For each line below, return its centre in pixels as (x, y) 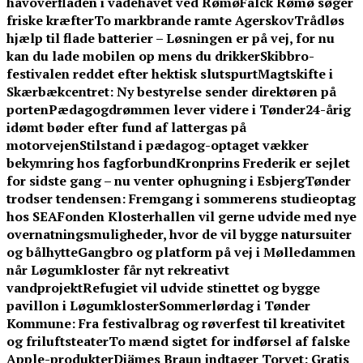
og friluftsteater (58, 341)
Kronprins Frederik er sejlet (263, 163)
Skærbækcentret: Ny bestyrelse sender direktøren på (171, 92)
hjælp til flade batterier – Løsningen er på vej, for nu (171, 38)
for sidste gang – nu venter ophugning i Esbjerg (156, 181)
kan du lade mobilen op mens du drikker (133, 56)
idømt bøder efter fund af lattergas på (126, 127)
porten (28, 109)
